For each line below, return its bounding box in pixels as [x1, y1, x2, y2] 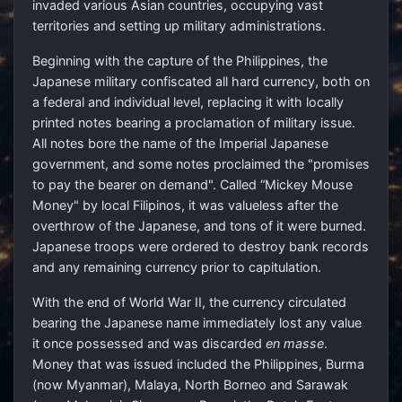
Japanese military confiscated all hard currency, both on [32, 74, 370, 90]
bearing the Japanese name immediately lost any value [32, 315, 362, 331]
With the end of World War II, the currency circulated [32, 294, 346, 310]
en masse [266, 336, 324, 352]
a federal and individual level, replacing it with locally [32, 94, 344, 110]
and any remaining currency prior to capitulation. [32, 259, 321, 275]
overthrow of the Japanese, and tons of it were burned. [32, 218, 366, 234]
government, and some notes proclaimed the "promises [32, 156, 370, 172]
